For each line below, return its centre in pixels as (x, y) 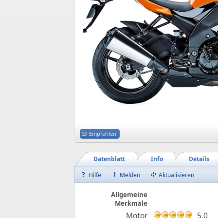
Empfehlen (103, 134)
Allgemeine (129, 195)
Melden (130, 175)
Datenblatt (109, 159)
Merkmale (131, 203)
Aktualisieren (176, 175)
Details (199, 159)
